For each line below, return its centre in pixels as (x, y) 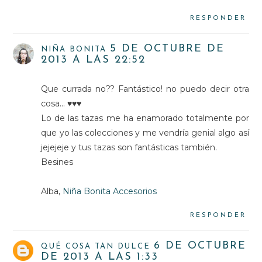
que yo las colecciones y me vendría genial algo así (145, 133)
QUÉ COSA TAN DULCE (96, 247)
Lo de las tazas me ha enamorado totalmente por (145, 118)
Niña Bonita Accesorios (110, 192)
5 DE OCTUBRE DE (168, 49)
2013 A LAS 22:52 (94, 60)
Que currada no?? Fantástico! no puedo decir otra (145, 89)
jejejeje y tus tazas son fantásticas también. (129, 148)
